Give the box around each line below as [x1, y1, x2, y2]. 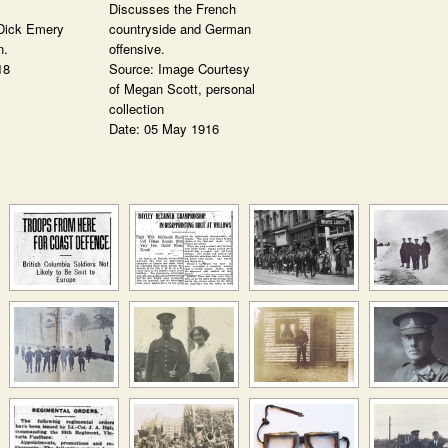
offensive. [109, 39, 165, 58]
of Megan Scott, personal [109, 79, 255, 98]
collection [109, 99, 164, 118]
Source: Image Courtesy [109, 59, 250, 78]
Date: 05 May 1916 [109, 119, 219, 138]
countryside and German [109, 19, 251, 38]
